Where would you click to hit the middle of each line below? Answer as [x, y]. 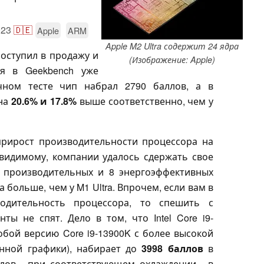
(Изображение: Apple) [172, 59]
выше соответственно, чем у [145, 101]
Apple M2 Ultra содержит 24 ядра [172, 46]
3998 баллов [172, 248]
